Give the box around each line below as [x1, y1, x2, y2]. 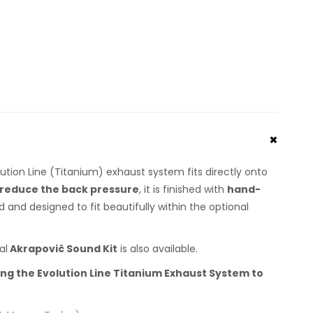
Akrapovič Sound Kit [8, 242, 117, 256]
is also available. [117, 242, 198, 256]
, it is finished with [139, 182, 227, 197]
